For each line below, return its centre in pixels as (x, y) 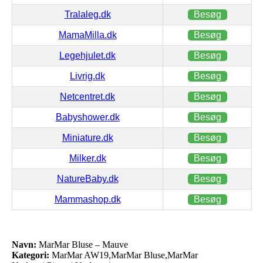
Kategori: (31, 255)
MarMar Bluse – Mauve (82, 244)
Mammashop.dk (87, 199)
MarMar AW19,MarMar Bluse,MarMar (124, 255)
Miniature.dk (87, 137)
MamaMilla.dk (87, 35)
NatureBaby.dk (87, 178)
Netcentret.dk (87, 96)
